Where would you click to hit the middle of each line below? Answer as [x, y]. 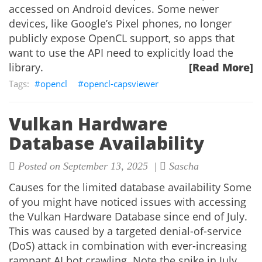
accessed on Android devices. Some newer [114, 9]
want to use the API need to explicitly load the [121, 53]
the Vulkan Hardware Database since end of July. [128, 216]
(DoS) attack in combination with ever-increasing [128, 246]
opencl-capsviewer [121, 84]
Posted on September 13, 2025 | [87, 166]
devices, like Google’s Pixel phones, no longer [120, 23]
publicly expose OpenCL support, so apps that [122, 38]
